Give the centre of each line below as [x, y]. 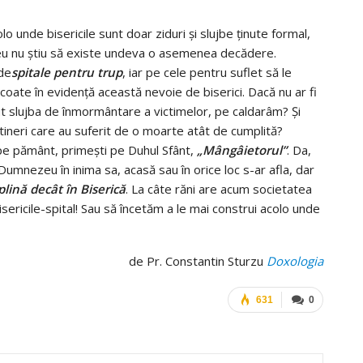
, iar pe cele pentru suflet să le [207, 72]
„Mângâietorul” [242, 149]
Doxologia [295, 261]
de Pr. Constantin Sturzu [197, 261]
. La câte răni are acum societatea [219, 188]
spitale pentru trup [67, 72]
